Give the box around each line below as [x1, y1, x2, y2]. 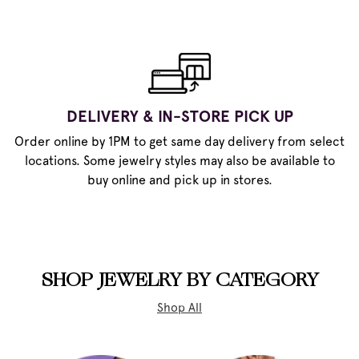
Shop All [157, 301, 202, 315]
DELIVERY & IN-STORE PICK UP [66, 107, 293, 126]
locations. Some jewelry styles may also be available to [24, 153, 335, 168]
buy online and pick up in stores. [87, 172, 272, 188]
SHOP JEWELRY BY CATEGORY [41, 272, 318, 291]
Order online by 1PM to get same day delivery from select [14, 134, 345, 149]
